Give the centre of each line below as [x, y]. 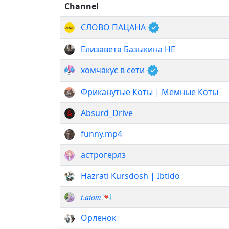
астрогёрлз [103, 155]
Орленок [98, 217]
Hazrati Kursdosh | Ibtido [130, 176]
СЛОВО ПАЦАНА [114, 27]
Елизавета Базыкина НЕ [128, 49]
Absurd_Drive [107, 113]
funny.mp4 [101, 134]
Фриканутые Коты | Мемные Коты [150, 92]
